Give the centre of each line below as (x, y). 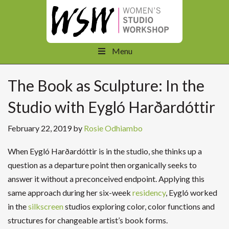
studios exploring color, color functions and (140, 206)
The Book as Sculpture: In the (106, 85)
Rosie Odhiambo (113, 128)
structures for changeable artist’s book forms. (88, 220)
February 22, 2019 (40, 128)
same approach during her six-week (70, 192)
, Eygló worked (191, 192)
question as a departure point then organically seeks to (102, 165)
